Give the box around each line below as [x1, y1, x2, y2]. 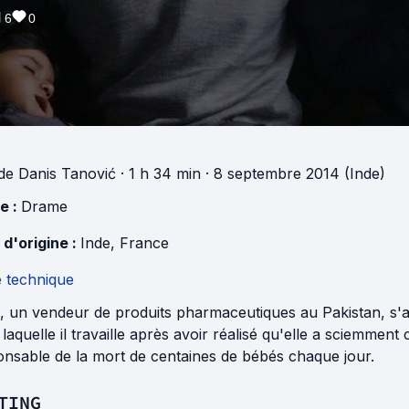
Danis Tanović [18, 163, 116, 183]
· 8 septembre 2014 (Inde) [201, 163, 385, 183]
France [120, 233, 169, 252]
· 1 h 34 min [116, 163, 201, 183]
